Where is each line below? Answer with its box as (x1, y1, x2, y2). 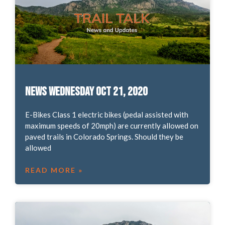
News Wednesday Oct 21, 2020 (25, 84, 148, 99)
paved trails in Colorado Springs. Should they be (25, 132, 183, 141)
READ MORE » (25, 165, 83, 174)
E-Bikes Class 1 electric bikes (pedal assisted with (25, 109, 188, 119)
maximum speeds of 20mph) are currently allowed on (25, 121, 198, 130)
